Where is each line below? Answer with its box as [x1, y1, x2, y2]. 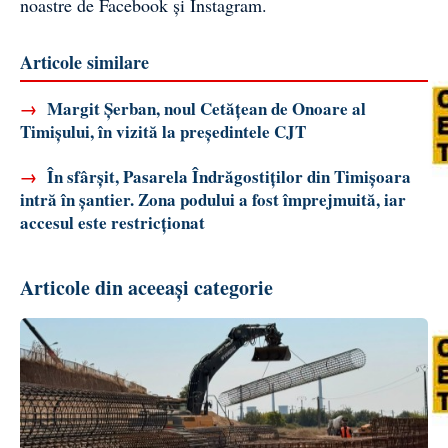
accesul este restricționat [20, 209, 205, 235]
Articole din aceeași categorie [20, 272, 273, 302]
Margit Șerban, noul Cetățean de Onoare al [43, 95, 366, 121]
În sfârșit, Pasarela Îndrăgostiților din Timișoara [43, 163, 411, 189]
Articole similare [20, 48, 149, 75]
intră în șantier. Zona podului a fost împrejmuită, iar [20, 186, 406, 212]
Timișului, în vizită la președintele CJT [20, 118, 306, 144]
